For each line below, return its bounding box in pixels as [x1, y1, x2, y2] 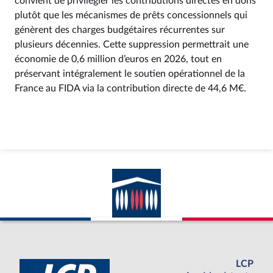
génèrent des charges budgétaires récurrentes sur [15, 24, 225, 35]
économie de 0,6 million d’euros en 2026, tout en [15, 54, 222, 64]
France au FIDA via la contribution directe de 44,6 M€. [15, 83, 246, 93]
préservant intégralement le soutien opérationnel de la [15, 68, 245, 79]
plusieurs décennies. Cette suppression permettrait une [15, 39, 249, 49]
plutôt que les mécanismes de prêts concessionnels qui [15, 10, 247, 20]
